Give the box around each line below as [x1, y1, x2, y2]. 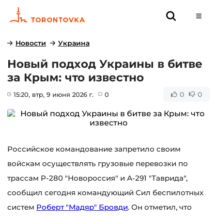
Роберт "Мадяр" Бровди [36, 202, 128, 212]
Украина [58, 39, 90, 47]
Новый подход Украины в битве [7, 57, 202, 71]
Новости [15, 39, 46, 47]
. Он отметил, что [128, 202, 192, 212]
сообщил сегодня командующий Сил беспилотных [7, 188, 203, 197]
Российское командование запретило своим [7, 144, 181, 154]
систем [7, 202, 36, 212]
